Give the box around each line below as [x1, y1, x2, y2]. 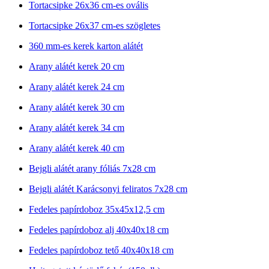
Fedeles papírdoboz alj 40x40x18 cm [29, 224, 169, 235]
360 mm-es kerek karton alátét [29, 40, 143, 51]
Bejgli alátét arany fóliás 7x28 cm [29, 163, 156, 174]
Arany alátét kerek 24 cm [29, 81, 124, 92]
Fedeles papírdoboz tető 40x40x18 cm [29, 244, 174, 255]
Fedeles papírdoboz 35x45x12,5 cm [29, 204, 165, 214]
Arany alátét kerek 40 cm [29, 142, 124, 153]
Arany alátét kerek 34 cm [29, 122, 124, 133]
